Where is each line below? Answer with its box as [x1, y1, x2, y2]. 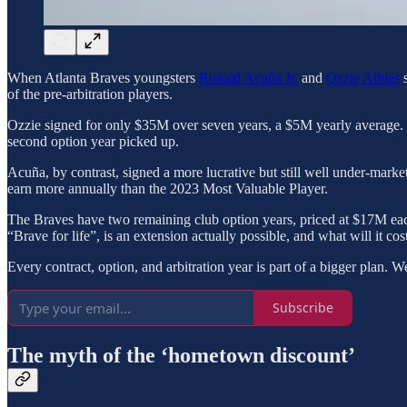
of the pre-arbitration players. [7, 85, 173, 102]
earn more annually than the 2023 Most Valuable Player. [7, 180, 328, 196]
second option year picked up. [7, 133, 179, 149]
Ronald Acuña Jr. [199, 69, 298, 85]
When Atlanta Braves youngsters [7, 69, 199, 85]
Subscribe [273, 299, 333, 317]
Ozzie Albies [326, 69, 400, 85]
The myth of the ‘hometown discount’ [7, 343, 355, 368]
